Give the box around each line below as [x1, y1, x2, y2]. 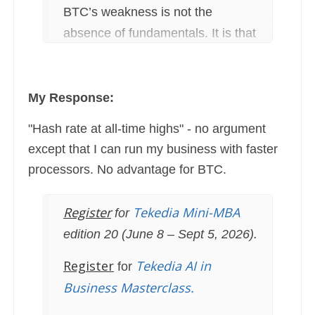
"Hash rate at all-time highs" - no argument [28, 122, 266, 136]
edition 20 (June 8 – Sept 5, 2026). [63, 227, 257, 242]
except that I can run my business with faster [28, 142, 278, 157]
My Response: [28, 91, 114, 105]
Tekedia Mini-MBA [133, 204, 240, 221]
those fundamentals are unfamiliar [63, 47, 254, 62]
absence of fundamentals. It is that [63, 26, 256, 41]
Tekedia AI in [136, 257, 211, 275]
